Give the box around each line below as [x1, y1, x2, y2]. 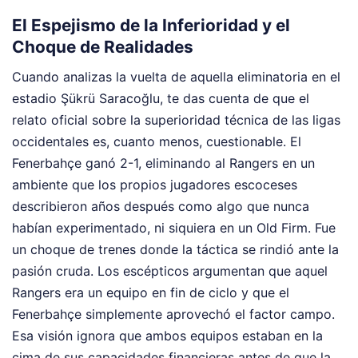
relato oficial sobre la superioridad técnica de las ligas [12, 111, 340, 128]
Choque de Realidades [12, 37, 193, 58]
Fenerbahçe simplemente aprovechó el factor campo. [12, 305, 335, 322]
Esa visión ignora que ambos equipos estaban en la [12, 327, 323, 344]
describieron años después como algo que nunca [12, 197, 309, 214]
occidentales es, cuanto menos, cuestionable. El [12, 133, 301, 149]
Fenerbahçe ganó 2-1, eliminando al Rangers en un [12, 154, 315, 171]
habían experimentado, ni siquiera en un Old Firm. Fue [12, 219, 336, 236]
